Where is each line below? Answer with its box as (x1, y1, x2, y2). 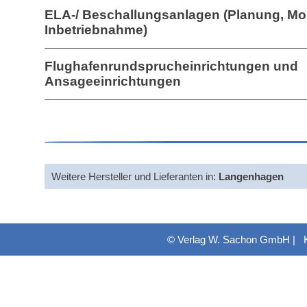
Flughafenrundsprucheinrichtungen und (45, 59, 298, 73)
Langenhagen (219, 171, 284, 182)
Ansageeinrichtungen (45, 74, 181, 88)
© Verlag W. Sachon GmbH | (167, 234, 304, 245)
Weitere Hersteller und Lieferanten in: (51, 171, 219, 182)
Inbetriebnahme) (45, 23, 147, 37)
